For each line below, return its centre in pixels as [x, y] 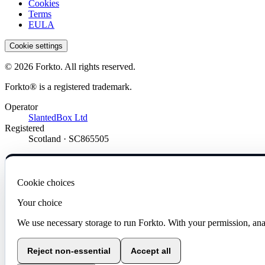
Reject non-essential [69, 251]
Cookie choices [46, 183]
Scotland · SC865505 [69, 139]
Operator [21, 107]
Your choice [40, 203]
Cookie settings [36, 46]
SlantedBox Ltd [58, 118]
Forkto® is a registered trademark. [68, 87]
